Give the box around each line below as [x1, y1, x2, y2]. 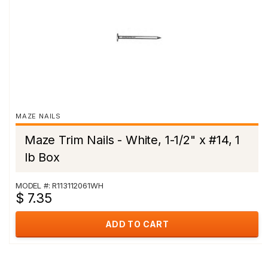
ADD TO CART [105, 219, 169, 229]
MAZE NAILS [16, 112, 61, 120]
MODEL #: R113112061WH [16, 181, 103, 190]
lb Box [25, 150, 60, 165]
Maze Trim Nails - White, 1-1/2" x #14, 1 [25, 133, 240, 147]
